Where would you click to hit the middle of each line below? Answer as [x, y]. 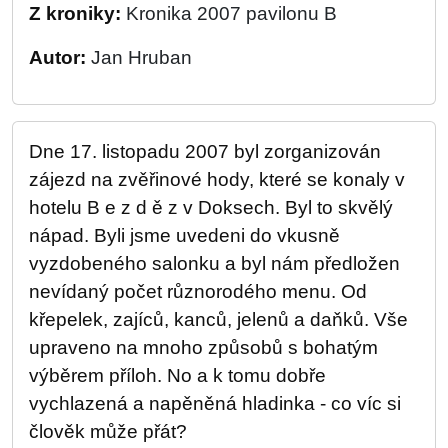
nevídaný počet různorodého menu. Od [198, 291]
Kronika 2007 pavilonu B [231, 13]
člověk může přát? [108, 431]
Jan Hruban [141, 57]
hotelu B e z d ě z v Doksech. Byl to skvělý [211, 207]
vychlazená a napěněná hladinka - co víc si [215, 403]
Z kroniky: [77, 13]
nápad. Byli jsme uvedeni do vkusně [184, 235]
